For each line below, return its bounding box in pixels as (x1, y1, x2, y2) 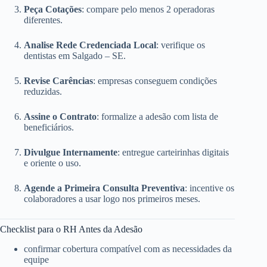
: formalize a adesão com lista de (97, 111, 218, 122)
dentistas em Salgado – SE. (24, 51, 126, 61)
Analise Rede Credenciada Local (24, 40, 156, 51)
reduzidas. (24, 86, 62, 97)
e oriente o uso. (24, 158, 81, 169)
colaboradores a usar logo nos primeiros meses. (24, 194, 200, 204)
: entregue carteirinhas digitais (117, 147, 229, 158)
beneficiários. (24, 122, 74, 133)
